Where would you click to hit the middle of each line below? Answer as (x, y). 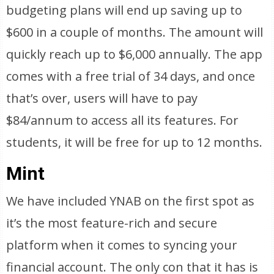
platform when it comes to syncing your (122, 245)
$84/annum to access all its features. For (123, 120)
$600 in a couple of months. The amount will (135, 32)
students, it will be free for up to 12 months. (135, 142)
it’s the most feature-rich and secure (112, 223)
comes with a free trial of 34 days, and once (131, 76)
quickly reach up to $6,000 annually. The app (135, 54)
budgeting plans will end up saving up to (124, 10)
